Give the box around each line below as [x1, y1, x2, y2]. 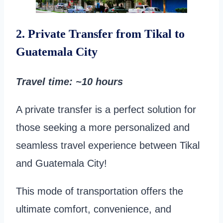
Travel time [16, 76, 69, 87]
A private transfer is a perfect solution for [16, 104, 196, 115]
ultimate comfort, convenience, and [16, 203, 171, 215]
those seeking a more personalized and [16, 121, 190, 133]
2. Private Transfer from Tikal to [16, 27, 185, 40]
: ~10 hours [69, 76, 123, 87]
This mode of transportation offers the [16, 185, 183, 197]
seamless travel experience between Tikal [16, 139, 200, 151]
